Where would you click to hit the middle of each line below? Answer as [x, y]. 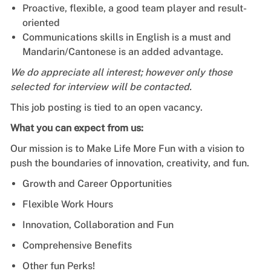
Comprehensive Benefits [77, 245]
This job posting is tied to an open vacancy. [106, 107]
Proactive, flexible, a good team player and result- [134, 8]
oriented [41, 22]
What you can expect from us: [77, 128]
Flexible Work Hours [67, 204]
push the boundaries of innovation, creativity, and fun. [129, 163]
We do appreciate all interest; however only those [121, 72]
